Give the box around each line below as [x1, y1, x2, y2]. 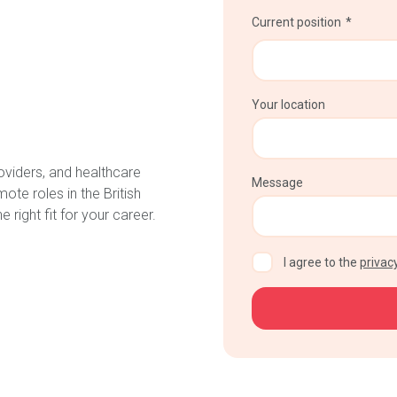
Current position [252, 15, 341, 29]
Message [252, 175, 303, 190]
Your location [252, 97, 325, 112]
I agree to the [284, 255, 360, 269]
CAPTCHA [252, 253, 309, 268]
